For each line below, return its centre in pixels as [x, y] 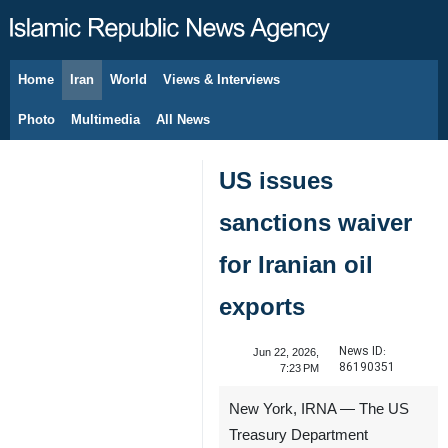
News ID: [362, 351]
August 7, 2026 [86, 90]
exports [262, 306]
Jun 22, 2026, [285, 352]
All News [183, 119]
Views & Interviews [221, 79]
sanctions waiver [315, 222]
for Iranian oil [296, 264]
